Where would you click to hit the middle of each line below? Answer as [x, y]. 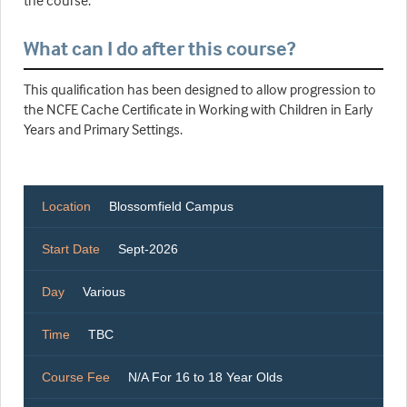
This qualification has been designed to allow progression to [200, 89]
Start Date [71, 249]
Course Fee [76, 377]
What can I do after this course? [159, 49]
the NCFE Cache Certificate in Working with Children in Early [198, 109]
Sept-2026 [148, 249]
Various [104, 292]
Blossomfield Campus [171, 207]
